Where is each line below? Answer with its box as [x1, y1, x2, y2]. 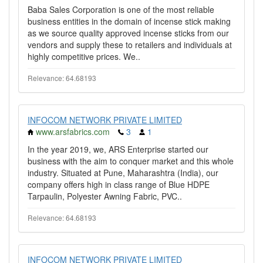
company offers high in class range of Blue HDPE [28, 178, 210, 190]
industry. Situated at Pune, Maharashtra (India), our [28, 167, 218, 178]
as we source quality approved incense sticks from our [28, 27, 229, 39]
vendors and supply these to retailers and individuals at [28, 39, 232, 50]
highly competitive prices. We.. [28, 50, 140, 62]
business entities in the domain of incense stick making [28, 15, 231, 27]
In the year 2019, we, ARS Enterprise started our [28, 143, 208, 155]
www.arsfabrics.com [36, 126, 110, 137]
